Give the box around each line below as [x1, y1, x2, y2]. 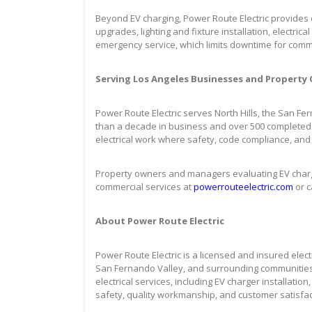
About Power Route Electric [95, 214, 224, 227]
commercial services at [95, 180, 194, 193]
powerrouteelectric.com [194, 180, 293, 193]
